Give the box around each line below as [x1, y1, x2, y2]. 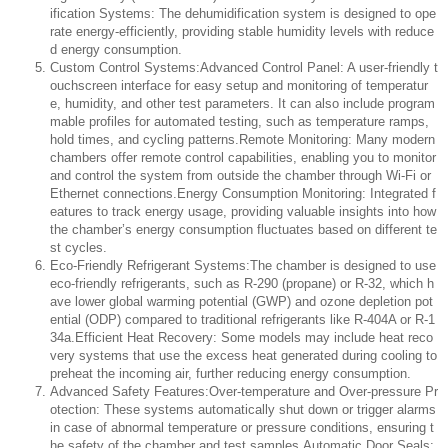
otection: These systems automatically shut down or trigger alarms [50, 402, 436, 418]
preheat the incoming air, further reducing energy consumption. [50, 366, 411, 382]
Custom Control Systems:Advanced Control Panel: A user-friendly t [50, 60, 438, 76]
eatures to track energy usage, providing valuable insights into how [50, 204, 436, 220]
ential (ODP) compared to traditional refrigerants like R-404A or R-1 [50, 312, 435, 328]
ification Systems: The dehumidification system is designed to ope [50, 6, 436, 22]
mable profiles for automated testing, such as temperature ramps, [50, 114, 429, 130]
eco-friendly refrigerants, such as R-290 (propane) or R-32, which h [50, 276, 434, 292]
